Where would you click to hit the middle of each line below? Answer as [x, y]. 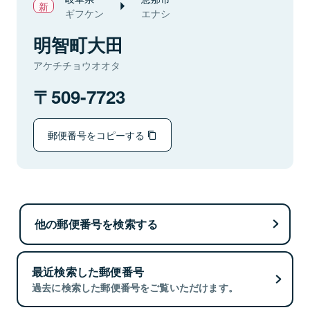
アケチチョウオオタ [77, 65]
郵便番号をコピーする [98, 135]
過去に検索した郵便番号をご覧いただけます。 [135, 288]
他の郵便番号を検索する [97, 224]
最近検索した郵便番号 [88, 272]
